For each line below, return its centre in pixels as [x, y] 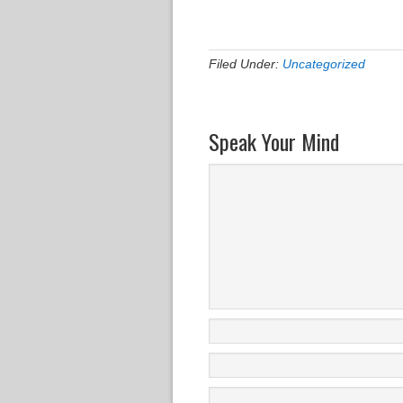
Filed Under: [246, 64]
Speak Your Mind [274, 141]
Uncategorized [324, 64]
